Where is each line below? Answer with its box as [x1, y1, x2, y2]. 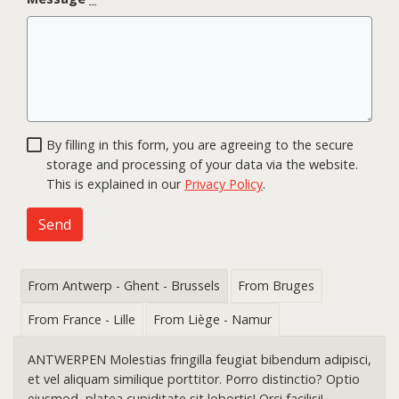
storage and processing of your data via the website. [46, 155, 358, 173]
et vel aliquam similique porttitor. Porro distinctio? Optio [28, 370, 360, 387]
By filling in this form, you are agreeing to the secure [46, 135, 354, 153]
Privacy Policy [184, 175, 263, 192]
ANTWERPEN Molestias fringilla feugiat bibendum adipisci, [28, 350, 371, 368]
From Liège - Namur [153, 311, 272, 329]
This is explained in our [46, 175, 184, 192]
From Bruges [238, 277, 314, 295]
